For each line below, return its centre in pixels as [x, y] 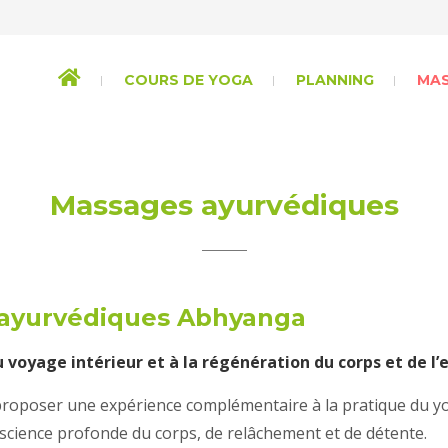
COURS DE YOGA [188, 80]
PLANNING [335, 80]
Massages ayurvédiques [224, 205]
